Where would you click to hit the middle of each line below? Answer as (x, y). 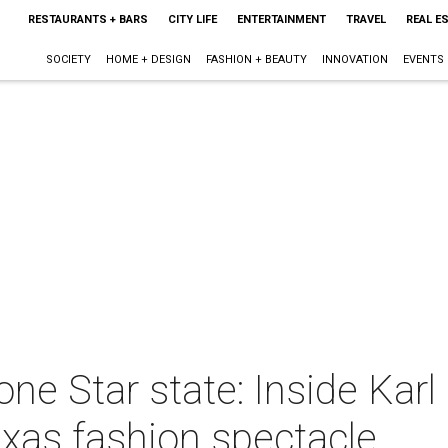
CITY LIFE (192, 19)
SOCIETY (68, 59)
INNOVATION (354, 59)
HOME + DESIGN (148, 59)
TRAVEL (365, 19)
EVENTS (423, 59)
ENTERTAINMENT (281, 19)
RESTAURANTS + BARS (87, 19)
